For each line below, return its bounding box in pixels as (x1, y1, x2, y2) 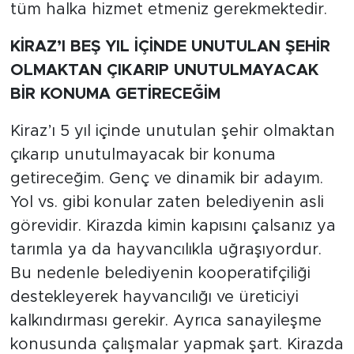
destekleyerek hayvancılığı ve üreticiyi (9, 288, 299, 305)
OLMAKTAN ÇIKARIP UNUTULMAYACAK (9, 62, 318, 78)
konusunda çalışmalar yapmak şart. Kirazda (9, 336, 344, 352)
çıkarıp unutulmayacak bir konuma (9, 146, 276, 163)
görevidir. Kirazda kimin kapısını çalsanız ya (9, 217, 336, 234)
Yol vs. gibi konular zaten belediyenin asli (9, 194, 324, 210)
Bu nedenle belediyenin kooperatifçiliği (9, 265, 311, 281)
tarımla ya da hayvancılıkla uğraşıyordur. (9, 241, 322, 258)
